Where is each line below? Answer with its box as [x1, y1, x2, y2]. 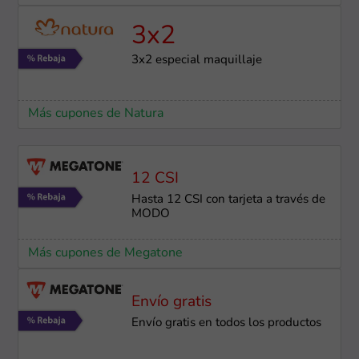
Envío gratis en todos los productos [131, 317, 321, 329]
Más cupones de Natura [27, 107, 163, 121]
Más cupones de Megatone [27, 246, 183, 260]
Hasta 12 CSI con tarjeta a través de [131, 193, 325, 206]
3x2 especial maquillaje [131, 54, 262, 67]
